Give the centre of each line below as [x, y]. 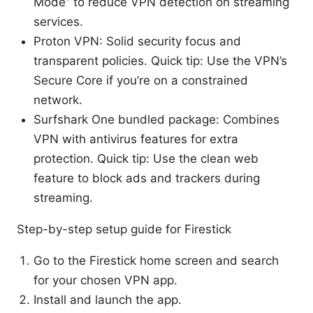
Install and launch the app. [108, 299]
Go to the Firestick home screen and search [156, 260]
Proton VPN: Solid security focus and [137, 41]
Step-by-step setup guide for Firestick [124, 229]
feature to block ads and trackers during [147, 178]
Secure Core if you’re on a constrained [141, 80]
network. [58, 100]
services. [58, 21]
